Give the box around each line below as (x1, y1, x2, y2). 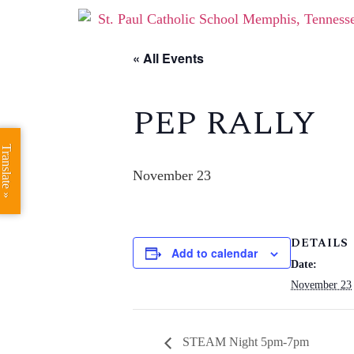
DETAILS (291, 235, 348, 251)
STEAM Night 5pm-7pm (179, 335, 309, 349)
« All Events (133, 49, 204, 67)
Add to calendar (171, 245, 258, 261)
